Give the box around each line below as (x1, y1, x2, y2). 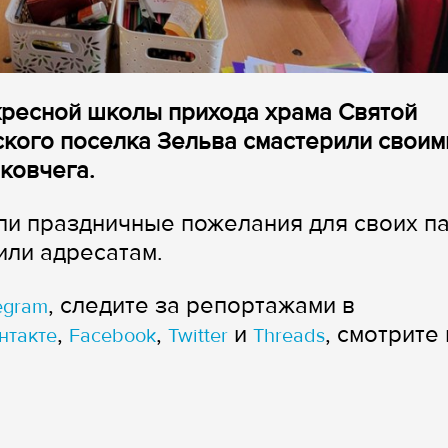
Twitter (168, 324, 228, 349)
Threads (253, 324, 325, 349)
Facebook (69, 324, 156, 349)
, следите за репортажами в (48, 291, 355, 321)
